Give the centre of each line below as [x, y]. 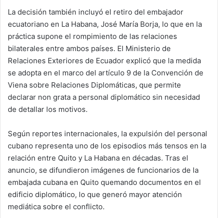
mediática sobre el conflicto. [56, 206]
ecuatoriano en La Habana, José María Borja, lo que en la [105, 24]
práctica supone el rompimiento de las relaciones [92, 36]
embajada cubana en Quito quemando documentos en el [104, 182]
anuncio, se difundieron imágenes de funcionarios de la [103, 170]
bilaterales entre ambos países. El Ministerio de [89, 48]
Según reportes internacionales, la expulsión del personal [108, 133]
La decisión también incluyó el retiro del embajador [96, 12]
